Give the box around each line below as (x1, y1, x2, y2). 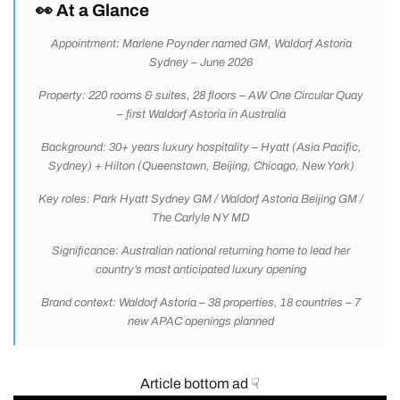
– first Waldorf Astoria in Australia (116, 108, 286, 121)
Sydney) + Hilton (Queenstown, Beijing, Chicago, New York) (47, 160, 354, 173)
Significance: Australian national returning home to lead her (52, 245, 350, 258)
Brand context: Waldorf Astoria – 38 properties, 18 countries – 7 (41, 296, 361, 310)
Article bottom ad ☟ (140, 376, 260, 392)
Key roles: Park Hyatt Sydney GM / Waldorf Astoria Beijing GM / (38, 193, 363, 206)
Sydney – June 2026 (149, 56, 253, 70)
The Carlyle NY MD (152, 212, 250, 225)
